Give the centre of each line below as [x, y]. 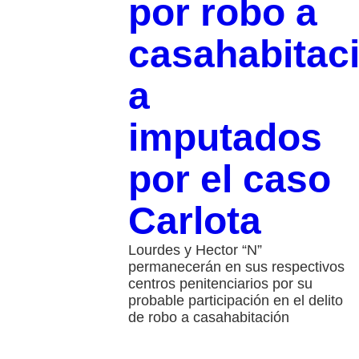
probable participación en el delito [235, 301]
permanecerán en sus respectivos [236, 267]
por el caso [229, 179]
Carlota [194, 221]
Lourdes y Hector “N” [195, 250]
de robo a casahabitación [210, 318]
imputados [225, 138]
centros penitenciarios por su [220, 284]
